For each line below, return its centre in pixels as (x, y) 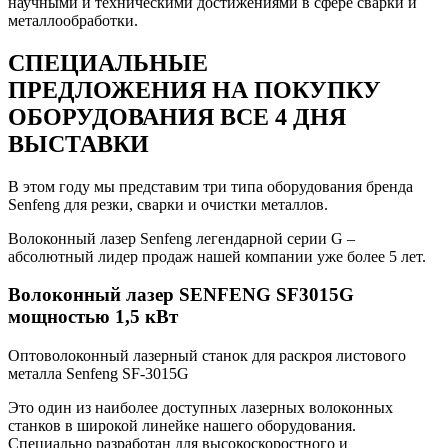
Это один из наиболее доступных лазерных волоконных (200, 408)
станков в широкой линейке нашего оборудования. (182, 426)
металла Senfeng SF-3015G (98, 374)
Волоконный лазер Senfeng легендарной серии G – (181, 238)
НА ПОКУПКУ (296, 89)
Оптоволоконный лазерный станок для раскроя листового (207, 356)
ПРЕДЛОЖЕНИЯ (110, 89)
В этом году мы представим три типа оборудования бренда (210, 186)
